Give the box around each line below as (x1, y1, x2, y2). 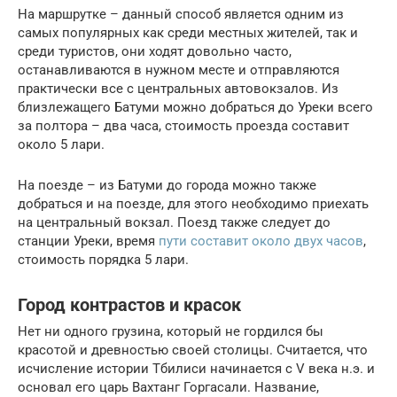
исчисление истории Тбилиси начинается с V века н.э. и (18, 361, 375, 378)
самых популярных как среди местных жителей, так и (18, 25, 358, 42)
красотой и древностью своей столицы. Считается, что (18, 342, 368, 359)
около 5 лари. (18, 136, 105, 153)
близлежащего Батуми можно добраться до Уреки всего (18, 99, 373, 116)
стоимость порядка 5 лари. (18, 252, 189, 269)
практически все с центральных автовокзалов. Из (18, 81, 339, 97)
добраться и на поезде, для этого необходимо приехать (18, 196, 369, 213)
